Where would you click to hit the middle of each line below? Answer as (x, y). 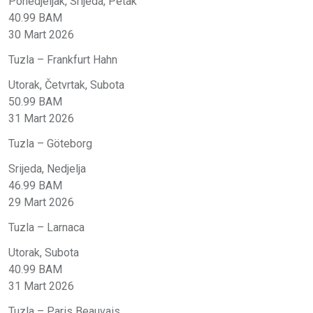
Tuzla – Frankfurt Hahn (63, 59)
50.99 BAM (35, 101)
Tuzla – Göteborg (50, 143)
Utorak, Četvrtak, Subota (66, 85)
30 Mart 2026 (41, 34)
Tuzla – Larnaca (46, 227)
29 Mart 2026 (41, 202)
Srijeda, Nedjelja (47, 168)
